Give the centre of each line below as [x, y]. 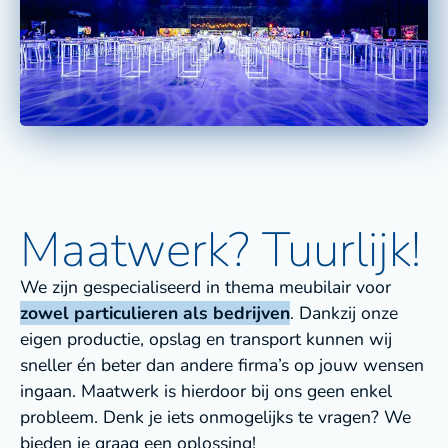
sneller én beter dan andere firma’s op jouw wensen [222, 365]
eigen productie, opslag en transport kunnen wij [206, 339]
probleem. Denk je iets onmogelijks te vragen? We [215, 417]
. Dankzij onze [344, 313]
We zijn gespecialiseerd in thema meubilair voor [205, 287]
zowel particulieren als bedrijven [155, 313]
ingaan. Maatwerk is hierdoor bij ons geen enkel [206, 391]
